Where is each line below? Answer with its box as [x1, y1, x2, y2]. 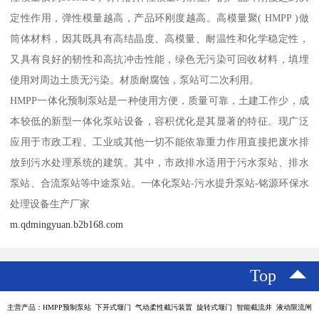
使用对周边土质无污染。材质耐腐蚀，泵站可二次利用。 [10, 73, 260, 85]
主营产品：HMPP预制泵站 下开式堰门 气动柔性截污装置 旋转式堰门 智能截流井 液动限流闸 [7, 303, 312, 311]
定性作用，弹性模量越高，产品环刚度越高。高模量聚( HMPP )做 [10, 11, 309, 23]
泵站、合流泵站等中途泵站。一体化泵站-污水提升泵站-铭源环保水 [10, 177, 309, 189]
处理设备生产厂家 [10, 197, 90, 209]
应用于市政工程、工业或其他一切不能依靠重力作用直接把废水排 [10, 135, 309, 147]
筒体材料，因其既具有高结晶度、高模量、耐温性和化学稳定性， [10, 32, 309, 44]
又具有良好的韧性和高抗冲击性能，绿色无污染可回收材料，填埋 [10, 53, 309, 65]
